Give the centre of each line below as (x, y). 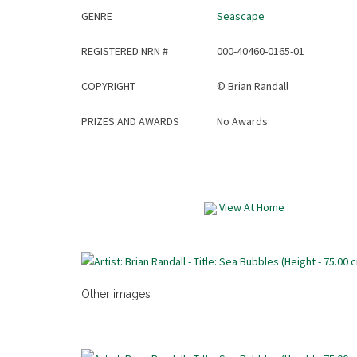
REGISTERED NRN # (125, 51)
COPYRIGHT (108, 86)
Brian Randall (258, 86)
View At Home (251, 207)
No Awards (242, 121)
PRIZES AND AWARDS (130, 121)
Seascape (241, 16)
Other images (116, 294)
